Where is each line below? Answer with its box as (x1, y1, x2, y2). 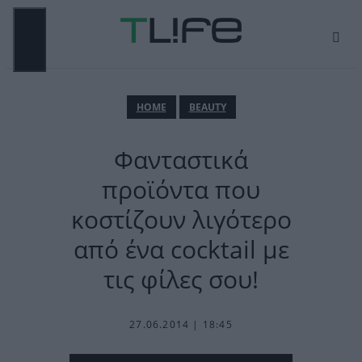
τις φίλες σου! (103, 263, 259, 296)
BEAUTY (188, 100, 226, 114)
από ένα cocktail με (73, 233, 289, 266)
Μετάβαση (6, 5, 64, 20)
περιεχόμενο (6, 31, 74, 46)
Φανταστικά (114, 143, 248, 176)
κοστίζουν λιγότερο (70, 203, 292, 236)
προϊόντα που (102, 173, 260, 206)
